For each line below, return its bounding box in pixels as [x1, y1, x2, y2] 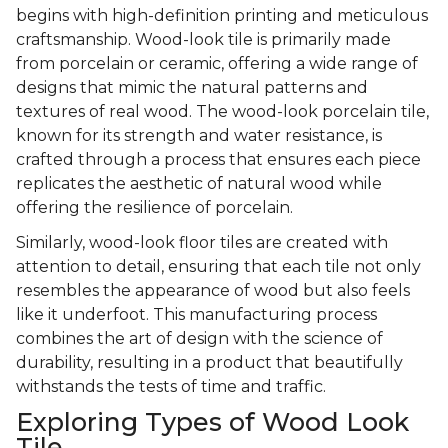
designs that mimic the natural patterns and [16, 78, 368, 98]
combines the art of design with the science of [16, 329, 383, 349]
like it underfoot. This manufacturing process [16, 305, 377, 325]
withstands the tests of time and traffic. [16, 377, 326, 397]
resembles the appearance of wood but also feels [16, 281, 410, 301]
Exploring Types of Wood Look [16, 407, 409, 438]
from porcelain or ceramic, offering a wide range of [16, 54, 418, 74]
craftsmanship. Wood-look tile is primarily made [16, 30, 391, 50]
